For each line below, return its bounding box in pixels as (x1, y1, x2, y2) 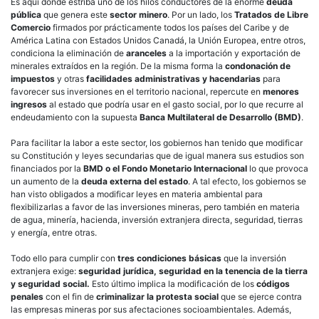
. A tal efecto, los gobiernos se (188, 175, 306, 187)
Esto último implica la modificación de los (90, 278, 256, 289)
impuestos (11, 73, 55, 84)
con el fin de (43, 291, 96, 302)
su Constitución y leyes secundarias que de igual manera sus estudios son (11, 150, 304, 161)
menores (263, 85, 299, 97)
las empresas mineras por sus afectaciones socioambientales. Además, (11, 303, 291, 315)
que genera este (41, 9, 110, 20)
